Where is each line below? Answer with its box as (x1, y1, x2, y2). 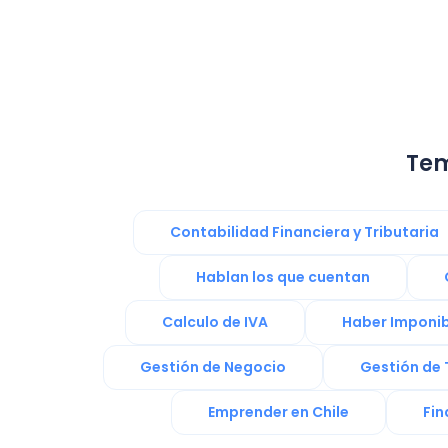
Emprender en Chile (207, 402, 349, 422)
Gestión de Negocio (140, 357, 286, 377)
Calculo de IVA (161, 312, 268, 332)
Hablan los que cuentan (196, 267, 370, 287)
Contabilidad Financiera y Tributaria (170, 222, 439, 242)
